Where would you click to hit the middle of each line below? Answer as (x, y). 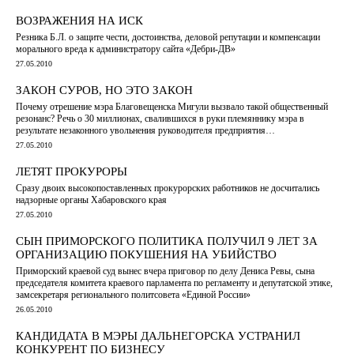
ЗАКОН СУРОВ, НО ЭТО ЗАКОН (104, 90)
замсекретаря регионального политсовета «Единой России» (133, 294)
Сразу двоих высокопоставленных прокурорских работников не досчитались (168, 188)
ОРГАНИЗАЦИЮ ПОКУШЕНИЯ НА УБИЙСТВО (146, 254)
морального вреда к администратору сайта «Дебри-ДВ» (126, 49)
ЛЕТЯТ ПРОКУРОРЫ (72, 171)
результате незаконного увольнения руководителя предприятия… (145, 130)
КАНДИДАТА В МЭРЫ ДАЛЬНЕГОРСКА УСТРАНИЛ (158, 335)
